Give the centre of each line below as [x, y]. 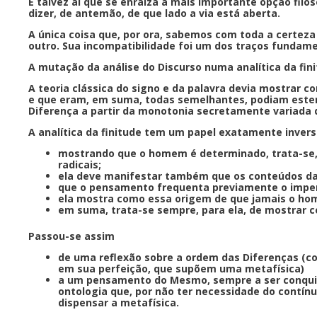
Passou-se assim [73, 236]
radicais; [81, 164]
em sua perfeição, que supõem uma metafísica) [183, 268]
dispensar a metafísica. [120, 302]
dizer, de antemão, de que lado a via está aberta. [156, 13]
